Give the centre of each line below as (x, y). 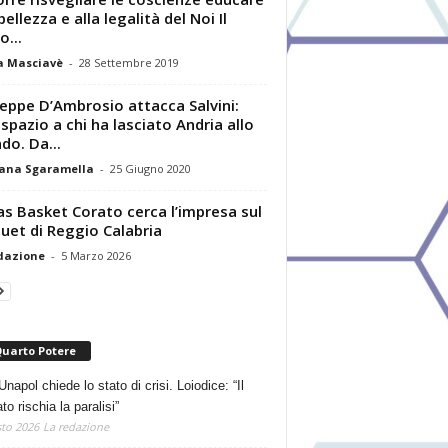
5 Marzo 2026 (95, 255)
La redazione (75, 426)
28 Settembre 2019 (128, 62)
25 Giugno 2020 (150, 168)
